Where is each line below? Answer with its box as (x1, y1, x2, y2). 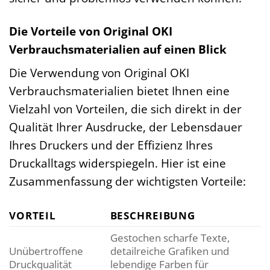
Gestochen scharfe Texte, (110, 231, 230, 245)
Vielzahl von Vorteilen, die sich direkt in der (9, 101, 242, 118)
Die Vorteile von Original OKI (9, 22, 172, 39)
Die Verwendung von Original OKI (9, 64, 189, 81)
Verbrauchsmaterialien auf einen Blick (9, 40, 227, 57)
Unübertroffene (9, 244, 83, 259)
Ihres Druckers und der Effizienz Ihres (9, 137, 213, 154)
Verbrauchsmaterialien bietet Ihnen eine (9, 83, 230, 99)
